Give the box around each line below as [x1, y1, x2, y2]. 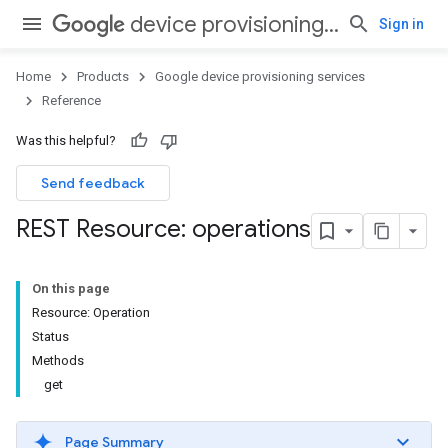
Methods [32, 353, 84, 368]
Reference [42, 93, 101, 108]
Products [77, 69, 129, 84]
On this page [32, 281, 110, 296]
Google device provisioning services [155, 69, 365, 84]
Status [32, 329, 69, 344]
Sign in [379, 16, 424, 32]
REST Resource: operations [16, 214, 311, 245]
